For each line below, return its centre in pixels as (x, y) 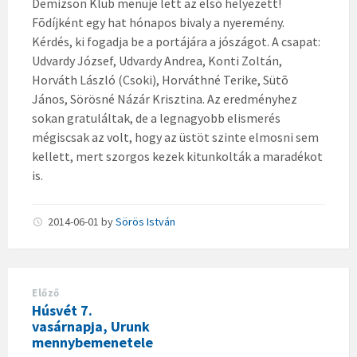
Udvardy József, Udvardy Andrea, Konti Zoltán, (157, 61)
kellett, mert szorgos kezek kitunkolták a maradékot (177, 156)
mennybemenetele (92, 342)
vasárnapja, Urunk (91, 326)
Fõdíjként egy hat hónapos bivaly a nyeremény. (158, 22)
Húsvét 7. (62, 310)
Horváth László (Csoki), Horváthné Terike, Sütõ (160, 80)
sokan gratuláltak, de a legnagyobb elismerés (156, 118)
